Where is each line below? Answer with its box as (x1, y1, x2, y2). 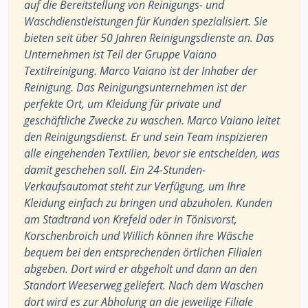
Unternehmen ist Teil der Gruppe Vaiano (24, 46, 217, 62)
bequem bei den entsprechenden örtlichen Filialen (24, 244, 262, 260)
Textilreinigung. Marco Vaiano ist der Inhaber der (24, 63, 257, 78)
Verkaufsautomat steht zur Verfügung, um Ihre (24, 178, 245, 194)
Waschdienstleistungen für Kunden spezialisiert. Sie (24, 13, 267, 29)
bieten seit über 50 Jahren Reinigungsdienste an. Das (24, 30, 274, 45)
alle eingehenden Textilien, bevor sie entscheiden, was (24, 145, 280, 161)
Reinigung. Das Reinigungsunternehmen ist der (24, 79, 246, 95)
